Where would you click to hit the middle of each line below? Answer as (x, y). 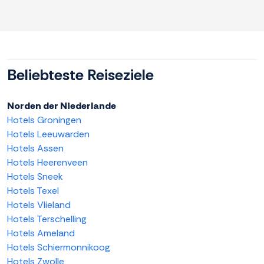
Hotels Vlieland (39, 205)
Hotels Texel (33, 191)
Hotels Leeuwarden (48, 134)
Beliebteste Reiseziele (80, 75)
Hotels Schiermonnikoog (59, 247)
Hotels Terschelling (47, 219)
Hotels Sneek (35, 177)
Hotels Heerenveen (47, 163)
